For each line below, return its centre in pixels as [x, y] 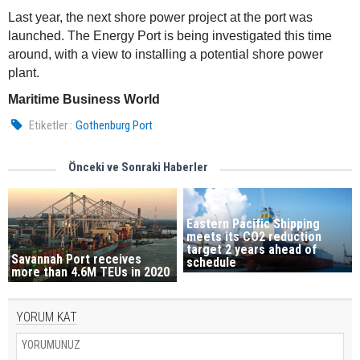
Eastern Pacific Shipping [254, 223]
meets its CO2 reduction [254, 236]
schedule [212, 262]
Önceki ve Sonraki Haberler [138, 167]
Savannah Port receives [76, 260]
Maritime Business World [86, 99]
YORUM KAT [47, 317]
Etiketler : [51, 125]
